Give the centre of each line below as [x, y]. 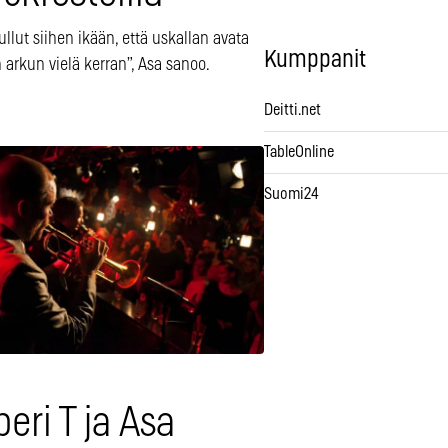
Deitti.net [292, 110]
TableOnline [299, 152]
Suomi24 [291, 194]
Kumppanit [315, 60]
